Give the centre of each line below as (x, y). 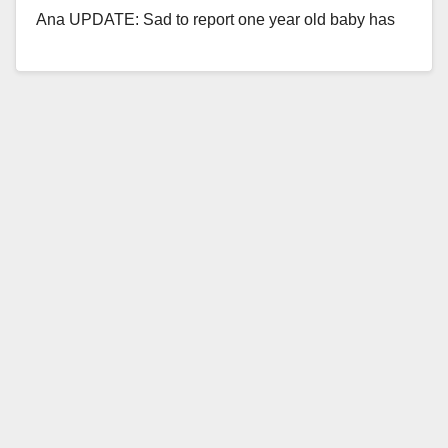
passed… (70, 49)
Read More (85, 95)
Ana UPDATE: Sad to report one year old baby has (215, 19)
